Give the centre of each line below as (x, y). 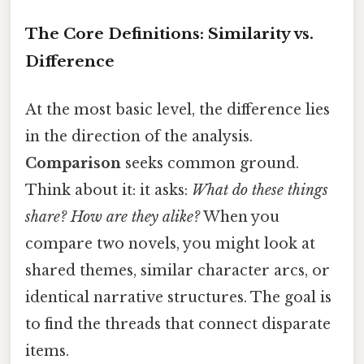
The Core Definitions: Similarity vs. (169, 33)
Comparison (73, 163)
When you (240, 217)
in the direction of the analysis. (139, 136)
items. (47, 351)
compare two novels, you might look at (170, 243)
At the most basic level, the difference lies (178, 109)
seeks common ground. (210, 163)
